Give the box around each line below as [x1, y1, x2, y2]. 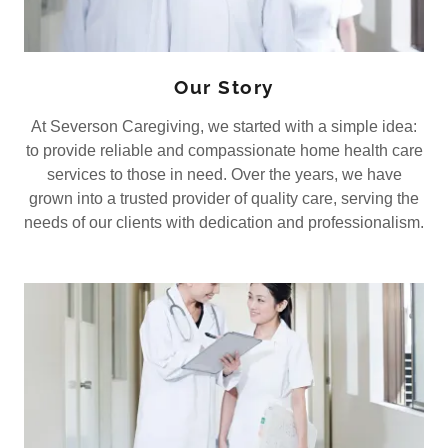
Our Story [174, 75, 274, 98]
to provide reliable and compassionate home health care [25, 141, 423, 159]
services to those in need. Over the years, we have [46, 165, 402, 183]
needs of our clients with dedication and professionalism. [24, 213, 424, 231]
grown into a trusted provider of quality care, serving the [29, 189, 419, 207]
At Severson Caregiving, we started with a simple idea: [31, 117, 417, 135]
